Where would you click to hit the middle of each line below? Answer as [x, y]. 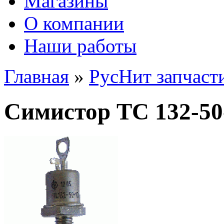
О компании [74, 23]
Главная [36, 76]
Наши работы [80, 46]
